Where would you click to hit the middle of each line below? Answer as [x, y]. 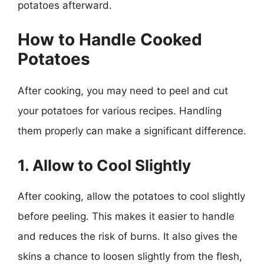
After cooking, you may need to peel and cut [123, 91]
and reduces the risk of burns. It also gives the [128, 236]
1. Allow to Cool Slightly [104, 165]
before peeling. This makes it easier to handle [126, 216]
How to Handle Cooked [110, 39]
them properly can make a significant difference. [132, 131]
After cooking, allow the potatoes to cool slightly [131, 196]
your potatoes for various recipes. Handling [120, 111]
